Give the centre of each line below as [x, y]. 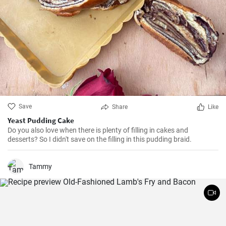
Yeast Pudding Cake [41, 120]
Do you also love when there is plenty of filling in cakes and [98, 130]
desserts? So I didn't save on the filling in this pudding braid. [100, 139]
